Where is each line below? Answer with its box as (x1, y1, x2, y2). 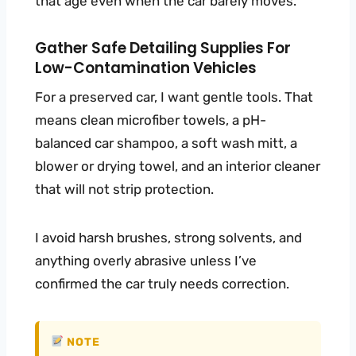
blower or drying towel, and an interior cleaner (35, 157, 320, 174)
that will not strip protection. (35, 180, 214, 197)
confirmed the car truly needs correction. (35, 275, 289, 292)
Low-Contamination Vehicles (35, 57, 257, 79)
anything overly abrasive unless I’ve (35, 252, 257, 269)
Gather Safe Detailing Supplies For (35, 37, 291, 60)
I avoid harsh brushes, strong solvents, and (35, 229, 302, 246)
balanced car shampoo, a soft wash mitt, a (35, 134, 297, 151)
